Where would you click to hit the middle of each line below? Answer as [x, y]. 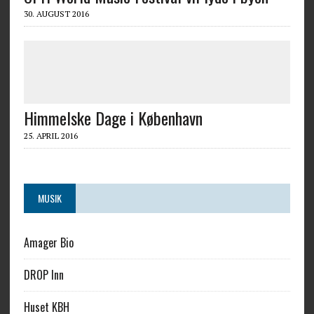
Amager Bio [48, 243]
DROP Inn [43, 275]
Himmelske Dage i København [113, 118]
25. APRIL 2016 [50, 136]
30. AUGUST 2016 [56, 14]
